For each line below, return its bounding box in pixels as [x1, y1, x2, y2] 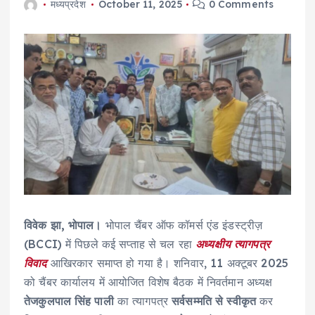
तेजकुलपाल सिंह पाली [24, 294, 114, 309]
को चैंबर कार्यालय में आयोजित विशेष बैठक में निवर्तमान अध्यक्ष [24, 275, 273, 290]
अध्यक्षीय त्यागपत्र [195, 237, 270, 252]
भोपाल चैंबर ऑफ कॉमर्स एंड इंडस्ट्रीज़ [105, 218, 263, 233]
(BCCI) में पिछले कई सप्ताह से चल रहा [24, 237, 196, 252]
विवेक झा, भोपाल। [24, 218, 105, 233]
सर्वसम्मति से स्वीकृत [172, 294, 257, 309]
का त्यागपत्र [113, 294, 172, 309]
